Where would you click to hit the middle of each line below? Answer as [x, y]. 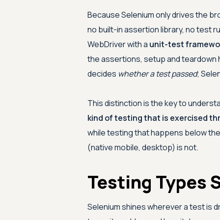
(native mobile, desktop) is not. [143, 147]
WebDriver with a [118, 44]
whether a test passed [157, 74]
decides [102, 74]
